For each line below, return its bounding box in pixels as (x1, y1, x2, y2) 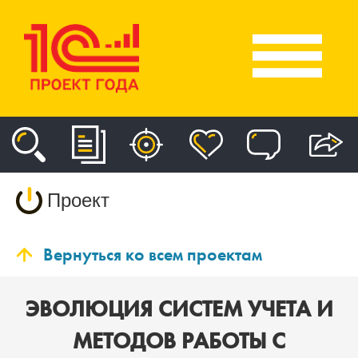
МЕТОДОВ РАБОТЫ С (73, 327, 285, 354)
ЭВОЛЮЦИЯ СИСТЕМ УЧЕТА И (25, 295, 333, 322)
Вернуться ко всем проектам (43, 244, 262, 265)
